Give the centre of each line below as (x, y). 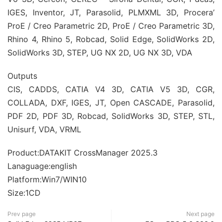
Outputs (22, 76)
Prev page (22, 214)
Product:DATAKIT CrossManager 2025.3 (83, 153)
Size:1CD (24, 193)
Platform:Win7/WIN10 (47, 179)
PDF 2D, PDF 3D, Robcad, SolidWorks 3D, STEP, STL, (111, 116)
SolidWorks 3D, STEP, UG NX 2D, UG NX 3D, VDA (100, 53)
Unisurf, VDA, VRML (44, 129)
